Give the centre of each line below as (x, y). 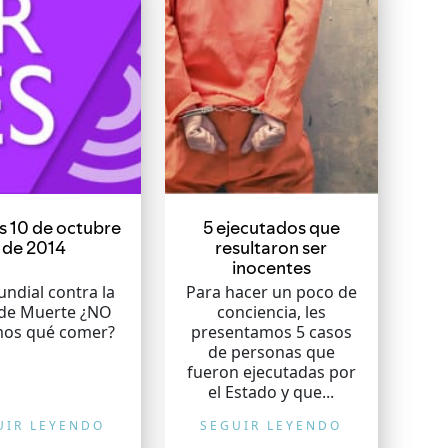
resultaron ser (271, 247)
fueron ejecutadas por (271, 372)
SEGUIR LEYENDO (271, 425)
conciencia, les (271, 312)
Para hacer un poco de (271, 292)
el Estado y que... (271, 392)
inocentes (271, 267)
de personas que (271, 352)
